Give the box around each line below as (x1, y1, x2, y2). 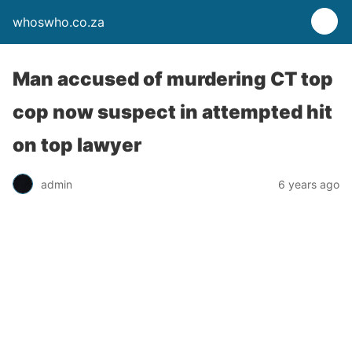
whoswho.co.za (13, 14, 104, 30)
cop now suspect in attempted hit (13, 101, 332, 123)
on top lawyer (13, 134, 141, 156)
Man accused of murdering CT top (13, 68, 333, 90)
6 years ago (278, 177, 339, 191)
